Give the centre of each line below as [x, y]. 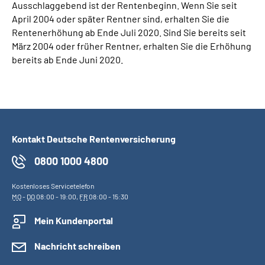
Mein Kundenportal [74, 220]
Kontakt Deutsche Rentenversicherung [94, 139]
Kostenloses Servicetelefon [53, 186]
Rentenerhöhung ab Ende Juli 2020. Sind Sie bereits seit [129, 32]
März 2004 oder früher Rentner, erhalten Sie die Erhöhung [132, 46]
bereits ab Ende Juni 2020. [67, 59]
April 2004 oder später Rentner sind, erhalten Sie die [121, 19]
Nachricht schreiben [77, 246]
